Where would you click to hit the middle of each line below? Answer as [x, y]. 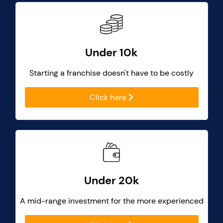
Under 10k [111, 53]
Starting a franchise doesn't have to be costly [111, 73]
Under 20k [111, 180]
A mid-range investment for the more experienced [111, 201]
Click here [109, 97]
